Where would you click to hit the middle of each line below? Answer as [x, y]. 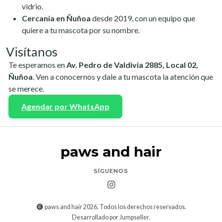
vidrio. [32, 6]
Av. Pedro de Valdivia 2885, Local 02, [132, 65]
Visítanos [32, 52]
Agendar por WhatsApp [65, 106]
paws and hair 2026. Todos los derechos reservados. [115, 207]
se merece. [26, 88]
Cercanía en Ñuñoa [56, 18]
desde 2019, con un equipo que [143, 18]
